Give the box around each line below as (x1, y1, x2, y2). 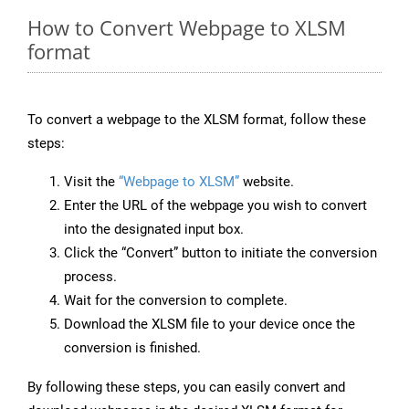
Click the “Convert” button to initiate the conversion (64, 245, 377, 262)
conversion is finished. (64, 340, 201, 357)
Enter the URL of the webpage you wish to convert (64, 197, 367, 215)
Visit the (64, 173, 119, 191)
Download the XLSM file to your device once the (64, 316, 355, 333)
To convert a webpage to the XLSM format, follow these (27, 111, 366, 129)
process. (64, 268, 117, 286)
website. (239, 173, 294, 191)
